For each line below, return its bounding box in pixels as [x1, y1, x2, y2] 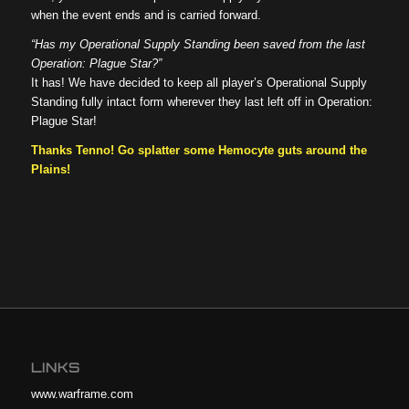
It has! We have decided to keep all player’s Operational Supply [30, 75, 367, 89]
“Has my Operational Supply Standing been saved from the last [30, 37, 365, 51]
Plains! [30, 162, 70, 176]
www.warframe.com [30, 386, 133, 401]
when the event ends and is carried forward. [30, 7, 261, 22]
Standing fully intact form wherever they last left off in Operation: [30, 94, 372, 109]
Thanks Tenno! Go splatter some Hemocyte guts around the [30, 142, 367, 157]
